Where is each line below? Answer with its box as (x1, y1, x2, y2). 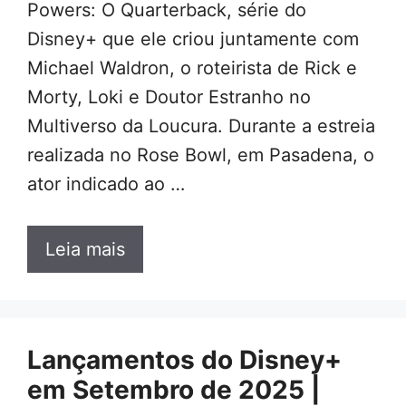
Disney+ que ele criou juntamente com (27, 27, 359, 50)
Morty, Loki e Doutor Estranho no (27, 85, 311, 108)
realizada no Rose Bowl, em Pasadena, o (27, 143, 374, 166)
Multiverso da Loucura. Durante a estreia (27, 114, 375, 137)
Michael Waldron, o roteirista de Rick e (27, 56, 357, 79)
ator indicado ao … (27, 172, 185, 195)
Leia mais (45, 237, 125, 260)
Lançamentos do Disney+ (27, 343, 342, 375)
